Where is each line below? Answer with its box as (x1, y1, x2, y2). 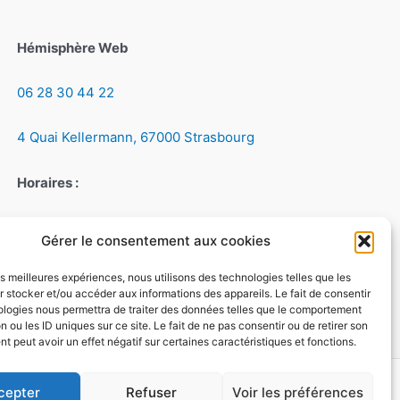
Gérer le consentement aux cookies (41, 232, 271, 249)
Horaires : (17, 173, 79, 191)
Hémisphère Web (17, 38, 129, 56)
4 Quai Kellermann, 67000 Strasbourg (17, 129, 255, 146)
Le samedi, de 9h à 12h (17, 263, 162, 281)
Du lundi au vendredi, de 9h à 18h (17, 218, 229, 236)
